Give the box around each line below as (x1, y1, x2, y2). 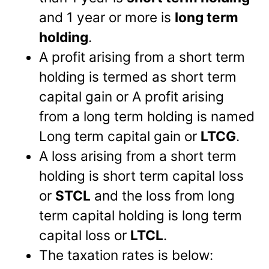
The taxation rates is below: (39, 247, 214, 264)
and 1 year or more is (39, 9, 175, 26)
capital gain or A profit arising (39, 88, 225, 105)
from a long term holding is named (39, 108, 255, 125)
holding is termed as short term (39, 68, 237, 85)
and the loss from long (91, 187, 235, 204)
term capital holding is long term (39, 207, 243, 224)
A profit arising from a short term (39, 49, 246, 65)
